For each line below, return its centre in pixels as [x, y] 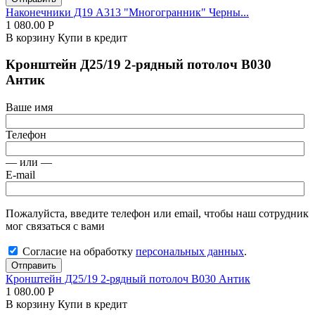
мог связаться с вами [55, 226]
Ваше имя [29, 108]
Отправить [34, 266]
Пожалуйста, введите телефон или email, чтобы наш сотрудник [157, 214]
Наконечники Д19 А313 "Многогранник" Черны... [127, 12]
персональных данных [190, 252]
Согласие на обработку [79, 252]
